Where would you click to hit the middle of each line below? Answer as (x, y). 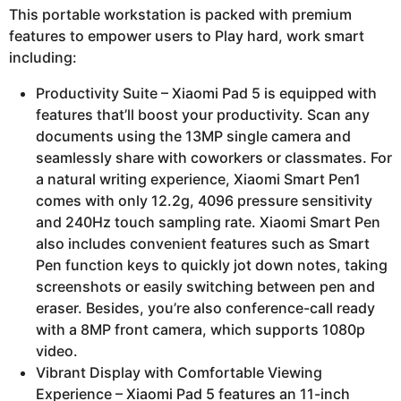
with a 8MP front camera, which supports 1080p (200, 329)
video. (57, 350)
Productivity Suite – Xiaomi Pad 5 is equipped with (206, 93)
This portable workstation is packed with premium (180, 14)
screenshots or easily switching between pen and (205, 286)
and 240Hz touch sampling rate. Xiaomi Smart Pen (208, 222)
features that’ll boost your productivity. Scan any (203, 114)
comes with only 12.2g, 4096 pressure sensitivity (204, 200)
